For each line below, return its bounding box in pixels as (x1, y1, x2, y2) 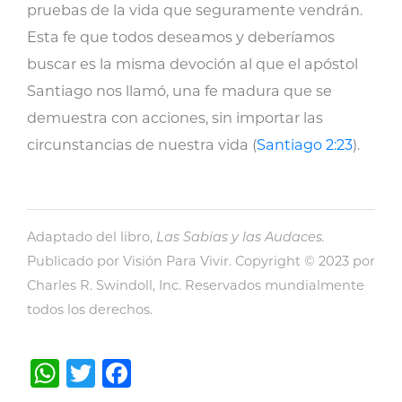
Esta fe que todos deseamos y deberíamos (27, 28, 335, 46)
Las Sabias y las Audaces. (153, 228, 325, 245)
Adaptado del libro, (27, 228, 153, 245)
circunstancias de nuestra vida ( (27, 135, 257, 153)
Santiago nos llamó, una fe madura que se (27, 82, 332, 100)
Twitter (95, 354, 195, 390)
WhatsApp (59, 354, 214, 390)
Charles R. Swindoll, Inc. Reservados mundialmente (27, 276, 364, 293)
